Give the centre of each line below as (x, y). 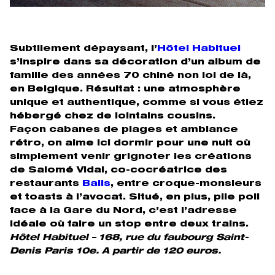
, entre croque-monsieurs (186, 184)
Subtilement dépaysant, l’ (83, 49)
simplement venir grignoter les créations (131, 157)
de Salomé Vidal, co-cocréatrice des (118, 171)
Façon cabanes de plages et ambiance (124, 130)
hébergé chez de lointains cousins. (113, 117)
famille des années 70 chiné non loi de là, (130, 76)
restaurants (46, 184)
